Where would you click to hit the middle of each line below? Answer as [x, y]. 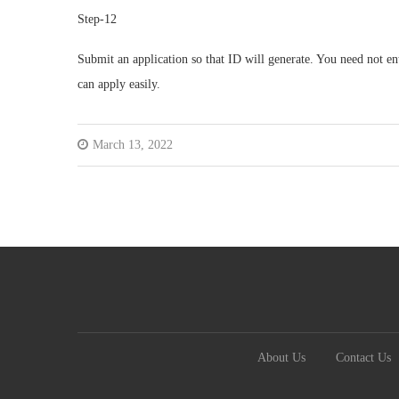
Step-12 [97, 19]
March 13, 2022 [133, 145]
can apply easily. [119, 84]
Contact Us [363, 358]
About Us [281, 358]
